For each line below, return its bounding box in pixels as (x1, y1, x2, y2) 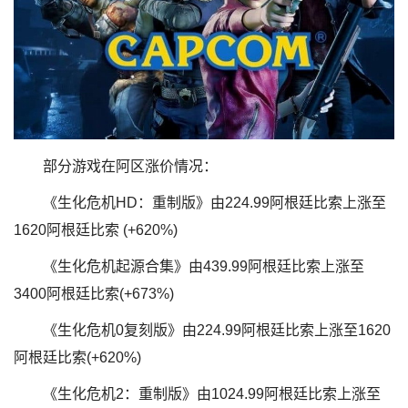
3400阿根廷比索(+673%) (14, 286, 174, 302)
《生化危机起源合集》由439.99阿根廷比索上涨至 (43, 259, 364, 275)
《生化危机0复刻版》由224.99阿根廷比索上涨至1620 (43, 322, 391, 339)
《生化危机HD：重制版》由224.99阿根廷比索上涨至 (43, 195, 386, 211)
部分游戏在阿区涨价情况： (43, 158, 218, 175)
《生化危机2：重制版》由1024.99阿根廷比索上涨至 (43, 386, 381, 403)
